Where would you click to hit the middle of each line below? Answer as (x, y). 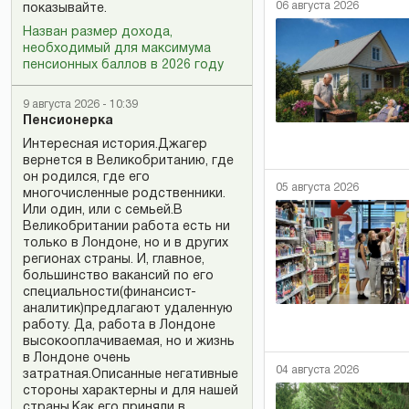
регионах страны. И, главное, (114, 260)
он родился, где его (86, 178)
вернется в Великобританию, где (128, 161)
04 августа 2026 (317, 370)
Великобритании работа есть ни (126, 227)
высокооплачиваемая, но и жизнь (129, 342)
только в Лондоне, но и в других (126, 243)
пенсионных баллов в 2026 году (123, 65)
